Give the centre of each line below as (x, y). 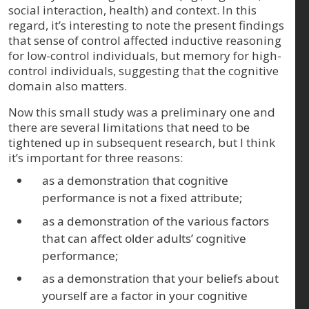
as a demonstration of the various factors (156, 221)
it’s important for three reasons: (96, 157)
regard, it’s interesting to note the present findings (146, 25)
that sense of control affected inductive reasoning (145, 40)
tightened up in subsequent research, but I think (142, 142)
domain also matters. (68, 86)
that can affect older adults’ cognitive (144, 238)
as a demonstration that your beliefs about (161, 279)
